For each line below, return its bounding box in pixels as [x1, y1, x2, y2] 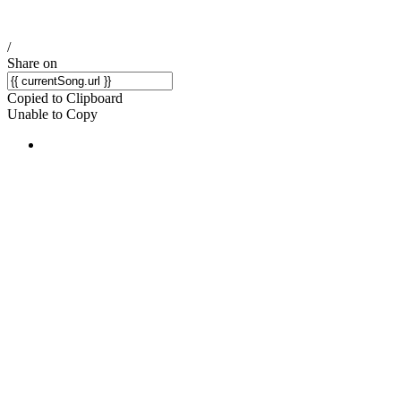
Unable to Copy [7, 107, 98, 122]
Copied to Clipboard [7, 90, 123, 106]
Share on [7, 55, 57, 71]
